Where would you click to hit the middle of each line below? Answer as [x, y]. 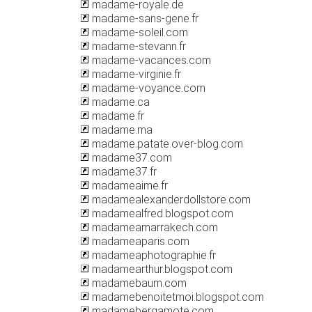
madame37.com [131, 158]
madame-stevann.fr [138, 46]
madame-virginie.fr [135, 74]
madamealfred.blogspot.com [161, 213]
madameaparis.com [139, 241]
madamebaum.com [138, 283]
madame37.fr [123, 172]
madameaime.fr [128, 186]
